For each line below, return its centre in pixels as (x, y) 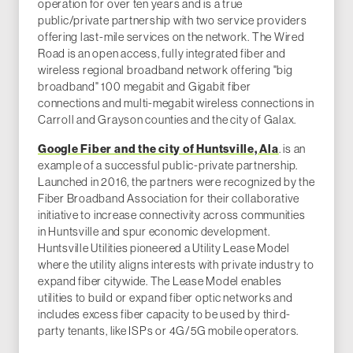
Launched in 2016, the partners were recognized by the (176, 182)
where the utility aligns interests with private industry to (176, 265)
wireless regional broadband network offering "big (165, 70)
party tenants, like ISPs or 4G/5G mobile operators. (169, 331)
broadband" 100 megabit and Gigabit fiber (145, 87)
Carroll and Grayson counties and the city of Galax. (167, 120)
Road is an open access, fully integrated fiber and (162, 54)
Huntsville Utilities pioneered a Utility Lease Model (164, 248)
